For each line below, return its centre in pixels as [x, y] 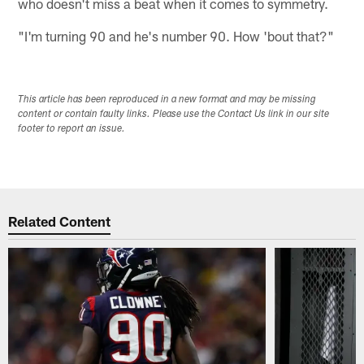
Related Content [60, 221]
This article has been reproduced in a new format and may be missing [167, 100]
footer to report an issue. [72, 130]
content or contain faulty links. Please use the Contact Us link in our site [174, 115]
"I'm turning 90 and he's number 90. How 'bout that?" [176, 35]
